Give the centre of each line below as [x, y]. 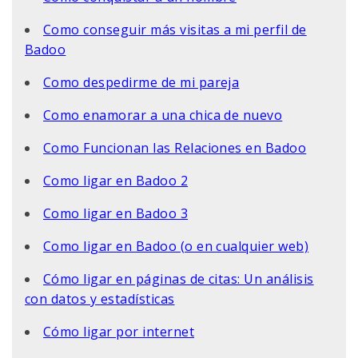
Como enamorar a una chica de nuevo [163, 115]
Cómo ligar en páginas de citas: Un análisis [179, 278]
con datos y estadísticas [100, 298]
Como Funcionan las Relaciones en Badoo [175, 147]
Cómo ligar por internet [119, 331]
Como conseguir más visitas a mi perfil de [175, 29]
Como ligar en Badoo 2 [116, 180]
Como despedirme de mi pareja [141, 82]
